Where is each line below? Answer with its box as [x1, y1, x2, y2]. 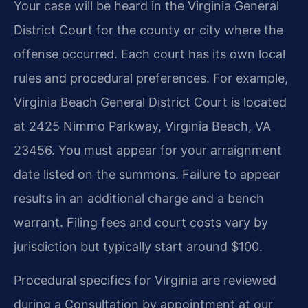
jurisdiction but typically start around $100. [14, 239, 263, 254]
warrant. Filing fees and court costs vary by [14, 215, 268, 230]
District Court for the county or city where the [14, 23, 283, 38]
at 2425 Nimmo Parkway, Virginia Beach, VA [14, 119, 271, 134]
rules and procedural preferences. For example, [14, 71, 288, 86]
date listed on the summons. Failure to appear [14, 167, 280, 182]
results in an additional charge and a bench [14, 191, 264, 206]
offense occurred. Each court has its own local [14, 47, 285, 62]
